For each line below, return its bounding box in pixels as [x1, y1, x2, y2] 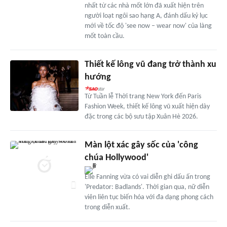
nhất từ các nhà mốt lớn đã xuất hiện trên [84, 2, 204, 10]
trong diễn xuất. [84, 203, 130, 211]
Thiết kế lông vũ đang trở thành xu [84, 59, 216, 69]
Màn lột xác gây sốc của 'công [84, 140, 198, 150]
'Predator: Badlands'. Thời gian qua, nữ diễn [84, 183, 209, 191]
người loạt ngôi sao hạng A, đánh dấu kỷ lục [84, 12, 208, 20]
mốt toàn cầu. [84, 32, 125, 40]
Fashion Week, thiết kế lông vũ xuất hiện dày [84, 102, 210, 110]
